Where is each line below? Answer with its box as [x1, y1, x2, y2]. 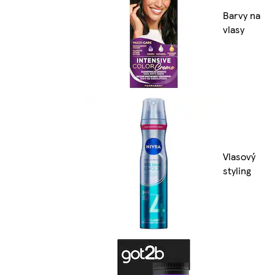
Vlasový [223, 149, 255, 164]
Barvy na [223, 8, 260, 23]
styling [223, 163, 251, 178]
